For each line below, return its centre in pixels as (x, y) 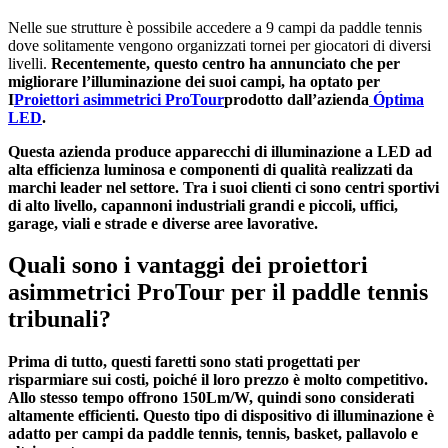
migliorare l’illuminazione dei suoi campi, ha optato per (194, 81)
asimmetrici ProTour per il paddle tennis (218, 292)
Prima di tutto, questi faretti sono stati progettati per (184, 362)
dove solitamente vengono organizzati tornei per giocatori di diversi (219, 45)
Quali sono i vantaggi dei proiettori (188, 265)
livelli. (29, 63)
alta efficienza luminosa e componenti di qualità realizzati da (210, 169)
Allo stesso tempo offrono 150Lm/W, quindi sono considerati (211, 398)
